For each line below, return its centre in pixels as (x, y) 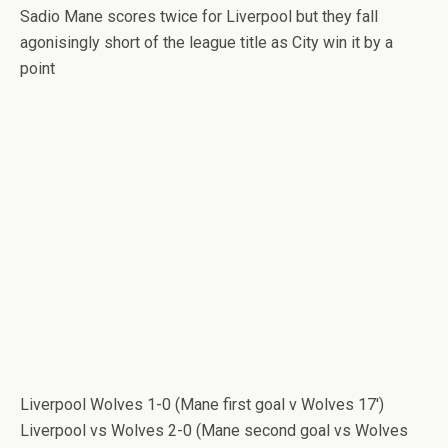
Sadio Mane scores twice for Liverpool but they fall (199, 16)
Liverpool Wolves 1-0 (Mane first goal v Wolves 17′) (202, 404)
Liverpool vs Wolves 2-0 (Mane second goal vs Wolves (214, 430)
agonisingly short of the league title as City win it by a (206, 42)
